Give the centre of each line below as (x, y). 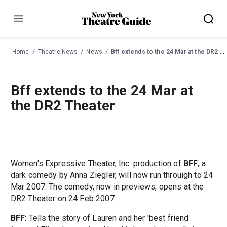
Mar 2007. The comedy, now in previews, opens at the (107, 187)
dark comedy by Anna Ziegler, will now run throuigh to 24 (112, 175)
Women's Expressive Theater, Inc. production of (97, 164)
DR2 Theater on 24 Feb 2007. (63, 199)
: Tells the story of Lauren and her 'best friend (107, 218)
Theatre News (58, 51)
